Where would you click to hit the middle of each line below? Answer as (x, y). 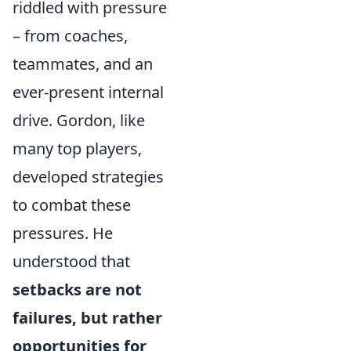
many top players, (77, 148)
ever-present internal (88, 92)
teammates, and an (83, 64)
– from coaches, (70, 36)
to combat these (72, 205)
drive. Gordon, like (79, 120)
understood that (71, 261)
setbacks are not (77, 289)
